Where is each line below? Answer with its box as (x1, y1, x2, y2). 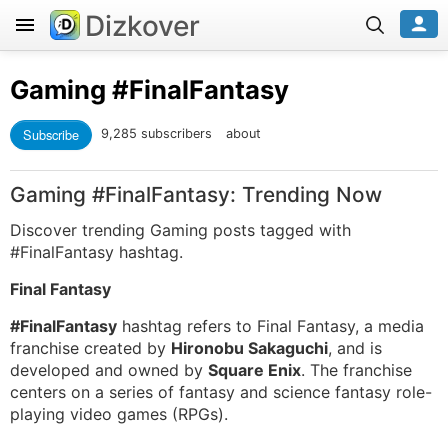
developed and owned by (10, 360, 208, 380)
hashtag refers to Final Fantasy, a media (117, 316, 424, 336)
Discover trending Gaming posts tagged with (10, 220, 351, 240)
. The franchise (301, 360, 412, 380)
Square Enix (208, 360, 301, 380)
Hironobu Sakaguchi (171, 338, 328, 358)
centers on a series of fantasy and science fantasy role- (10, 382, 432, 402)
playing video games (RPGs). (10, 404, 228, 424)
